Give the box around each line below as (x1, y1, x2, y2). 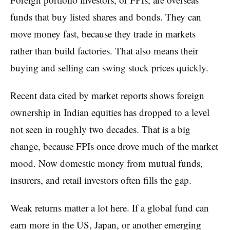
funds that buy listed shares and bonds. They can (10, 10, 201, 23)
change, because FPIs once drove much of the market (10, 139, 218, 152)
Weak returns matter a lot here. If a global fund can (10, 201, 209, 214)
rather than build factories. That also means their (10, 44, 198, 57)
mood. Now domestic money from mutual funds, (10, 156, 203, 169)
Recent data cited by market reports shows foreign (10, 88, 204, 102)
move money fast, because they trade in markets (10, 27, 196, 40)
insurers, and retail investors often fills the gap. (10, 173, 191, 186)
